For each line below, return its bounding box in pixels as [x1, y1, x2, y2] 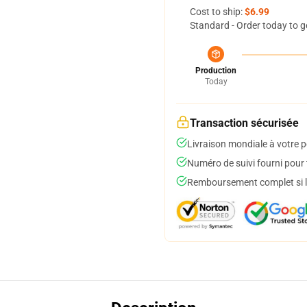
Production [195, 66, 236, 75]
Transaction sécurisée [190, 116, 299, 130]
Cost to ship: [190, 6, 245, 17]
